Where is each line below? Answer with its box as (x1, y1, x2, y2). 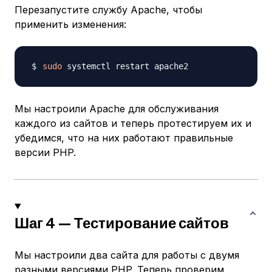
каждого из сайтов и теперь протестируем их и (15, 117, 251, 130)
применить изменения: (15, 18, 126, 31)
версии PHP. (15, 146, 76, 159)
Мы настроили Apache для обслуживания (15, 103, 219, 115)
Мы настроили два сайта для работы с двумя (15, 249, 239, 262)
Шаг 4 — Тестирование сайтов (15, 213, 229, 232)
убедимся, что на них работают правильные (15, 132, 233, 144)
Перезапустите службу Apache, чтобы (15, 4, 202, 16)
